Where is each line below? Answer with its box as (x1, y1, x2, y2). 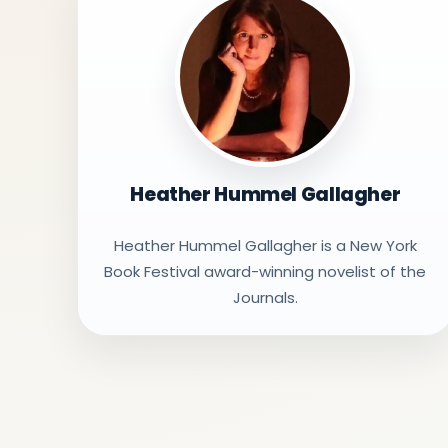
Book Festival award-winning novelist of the (104, 261, 427, 282)
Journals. (232, 287, 298, 308)
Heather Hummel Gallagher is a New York (113, 235, 417, 256)
